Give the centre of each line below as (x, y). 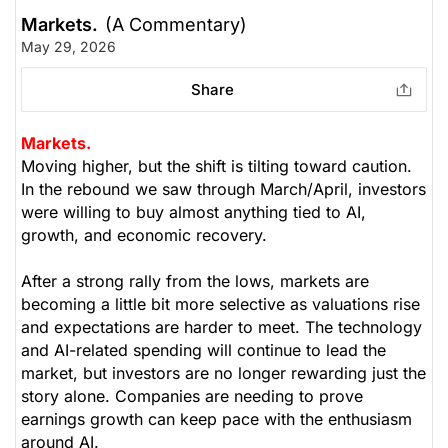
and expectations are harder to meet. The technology (221, 326)
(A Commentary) (176, 24)
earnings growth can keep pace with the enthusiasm (216, 418)
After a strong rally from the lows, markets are (195, 280)
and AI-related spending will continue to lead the (203, 349)
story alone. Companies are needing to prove (192, 395)
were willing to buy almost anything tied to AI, (193, 211)
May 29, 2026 (68, 46)
